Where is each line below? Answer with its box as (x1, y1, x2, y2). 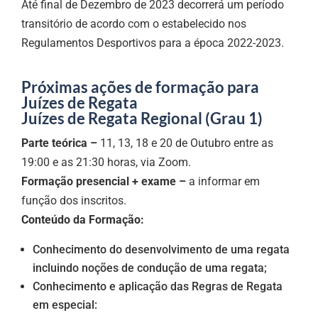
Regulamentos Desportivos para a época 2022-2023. (21, 35, 285, 50)
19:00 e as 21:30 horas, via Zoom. (21, 155, 192, 169)
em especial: (33, 297, 98, 312)
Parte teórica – (21, 136, 98, 150)
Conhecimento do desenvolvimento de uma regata (33, 242, 290, 256)
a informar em (186, 174, 261, 188)
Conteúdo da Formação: (21, 212, 145, 226)
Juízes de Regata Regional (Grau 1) (21, 108, 263, 128)
